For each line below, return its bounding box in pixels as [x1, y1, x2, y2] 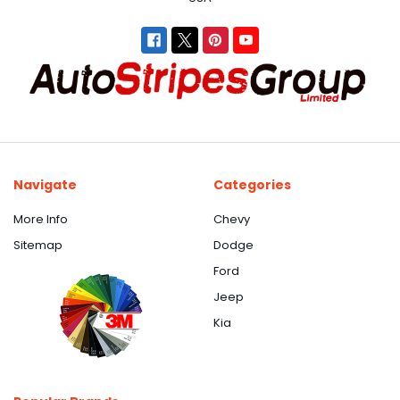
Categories [212, 176, 291, 195]
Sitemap [12, 236, 62, 254]
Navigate [12, 176, 77, 195]
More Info [12, 210, 68, 228]
